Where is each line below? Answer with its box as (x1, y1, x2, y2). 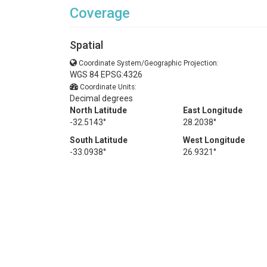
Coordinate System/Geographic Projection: (79, 59, 219, 67)
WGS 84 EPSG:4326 (70, 70, 142, 79)
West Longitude (183, 135, 245, 145)
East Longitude (183, 105, 243, 115)
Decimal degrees (70, 94, 133, 103)
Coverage (70, 5, 130, 21)
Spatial (70, 39, 103, 51)
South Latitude (70, 135, 128, 145)
